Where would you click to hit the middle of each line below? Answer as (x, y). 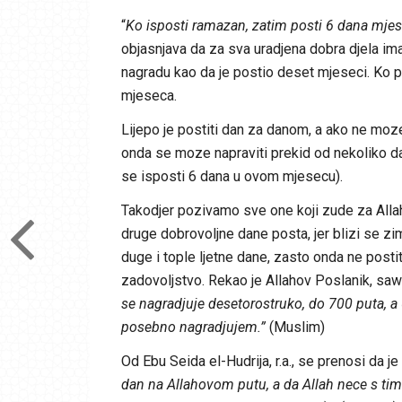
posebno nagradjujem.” (193, 327)
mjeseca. (149, 95)
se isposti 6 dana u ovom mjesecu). (232, 176)
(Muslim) (295, 327)
